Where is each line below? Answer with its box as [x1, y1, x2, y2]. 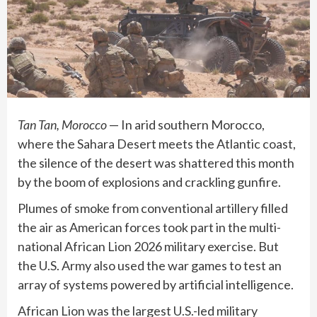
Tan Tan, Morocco [18, 117, 109, 133]
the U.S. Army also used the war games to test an [18, 258, 282, 274]
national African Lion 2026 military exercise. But [18, 238, 279, 255]
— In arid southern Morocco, [109, 117, 265, 133]
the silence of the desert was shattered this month [18, 155, 294, 171]
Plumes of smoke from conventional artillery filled [18, 200, 288, 217]
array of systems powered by [18, 277, 178, 293]
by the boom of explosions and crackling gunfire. [18, 174, 283, 190]
